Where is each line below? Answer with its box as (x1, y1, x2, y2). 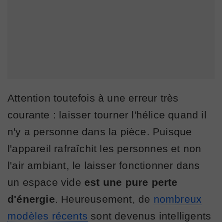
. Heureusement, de (55, 193, 154, 205)
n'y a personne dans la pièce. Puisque (7, 126, 192, 138)
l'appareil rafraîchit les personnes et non (7, 143, 202, 155)
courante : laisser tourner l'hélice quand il (7, 109, 207, 121)
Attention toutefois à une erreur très (7, 92, 179, 104)
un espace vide (7, 176, 84, 188)
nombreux (153, 193, 202, 205)
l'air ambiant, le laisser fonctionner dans (7, 160, 200, 171)
